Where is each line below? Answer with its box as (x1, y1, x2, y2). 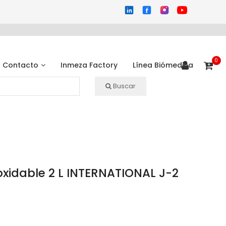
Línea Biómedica (133, 60, 194, 70)
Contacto (3, 60, 39, 70)
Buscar (112, 81, 136, 91)
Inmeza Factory (61, 60, 118, 70)
